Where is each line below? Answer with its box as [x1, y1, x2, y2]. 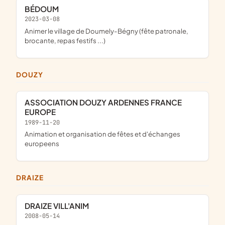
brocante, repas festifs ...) [25, 36, 105, 45]
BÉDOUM [30, 4, 59, 14]
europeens [25, 139, 59, 148]
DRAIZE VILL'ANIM [30, 200, 89, 210]
